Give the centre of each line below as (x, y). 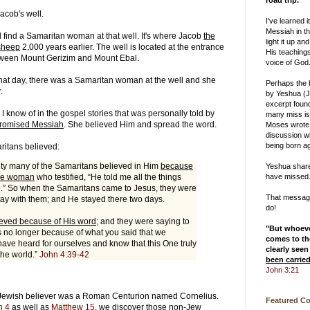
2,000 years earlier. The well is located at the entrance (122, 47)
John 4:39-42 (64, 254)
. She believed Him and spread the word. (140, 124)
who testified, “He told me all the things (108, 177)
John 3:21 (282, 270)
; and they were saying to (143, 221)
